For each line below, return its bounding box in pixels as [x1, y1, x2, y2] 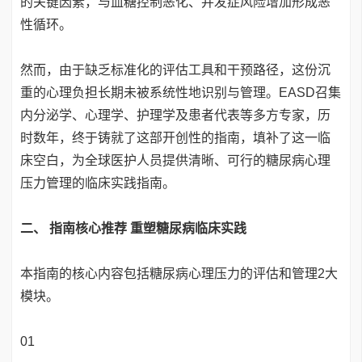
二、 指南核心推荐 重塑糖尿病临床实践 [20, 221, 246, 236]
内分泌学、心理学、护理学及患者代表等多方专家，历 [20, 108, 330, 123]
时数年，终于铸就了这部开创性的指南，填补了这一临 [20, 131, 330, 145]
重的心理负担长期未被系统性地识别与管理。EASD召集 [20, 86, 341, 100]
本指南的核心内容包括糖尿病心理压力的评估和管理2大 [20, 267, 338, 281]
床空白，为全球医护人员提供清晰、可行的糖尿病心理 [20, 154, 330, 168]
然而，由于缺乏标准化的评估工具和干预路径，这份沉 [20, 63, 330, 78]
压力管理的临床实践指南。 [20, 176, 175, 191]
